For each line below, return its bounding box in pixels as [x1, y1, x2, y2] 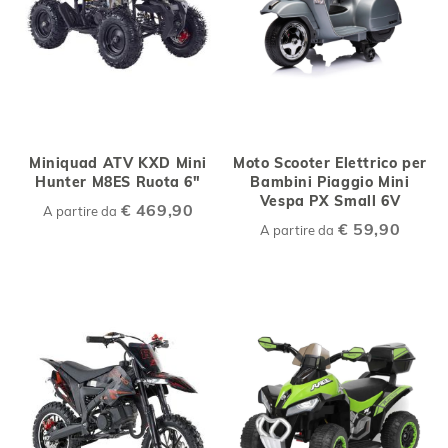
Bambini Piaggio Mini [250, 172, 410, 191]
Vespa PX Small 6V [259, 191, 401, 210]
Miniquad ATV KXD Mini [28, 153, 208, 172]
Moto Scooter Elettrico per [232, 153, 428, 172]
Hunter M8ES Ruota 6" [35, 172, 201, 191]
